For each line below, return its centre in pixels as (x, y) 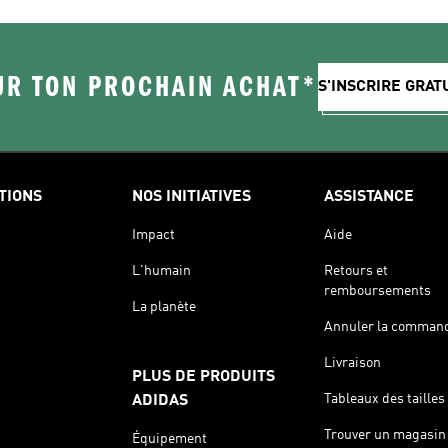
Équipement (169, 438)
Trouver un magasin (385, 434)
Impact (153, 234)
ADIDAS (160, 400)
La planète (164, 306)
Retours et (356, 270)
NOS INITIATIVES (191, 196)
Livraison (352, 362)
